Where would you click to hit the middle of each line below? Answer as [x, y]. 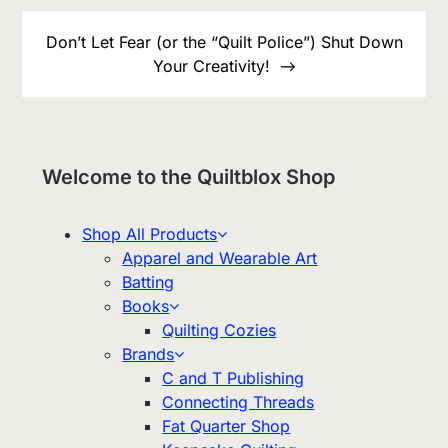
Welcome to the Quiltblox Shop [189, 176]
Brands [148, 353]
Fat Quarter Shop [226, 425]
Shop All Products [150, 233]
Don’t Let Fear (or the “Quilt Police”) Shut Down [224, 41]
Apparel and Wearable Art [220, 257]
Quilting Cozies [219, 329]
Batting [148, 281]
